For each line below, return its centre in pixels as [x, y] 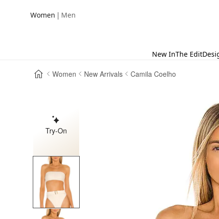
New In [164, 54]
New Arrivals [104, 74]
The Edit [189, 54]
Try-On [56, 130]
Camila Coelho [153, 74]
